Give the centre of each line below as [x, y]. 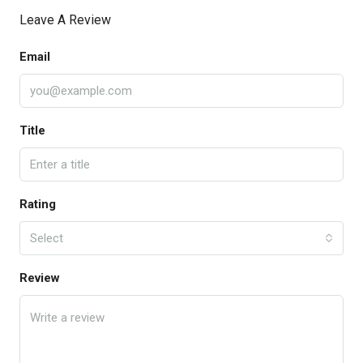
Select [47, 239]
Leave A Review [65, 20]
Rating [38, 205]
